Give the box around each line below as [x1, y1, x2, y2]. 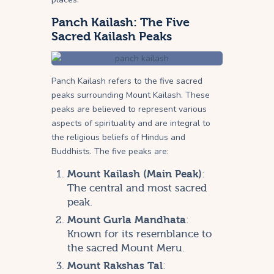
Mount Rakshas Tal [67, 259, 163, 272]
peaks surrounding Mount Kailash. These [51, 89, 210, 101]
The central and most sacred [67, 182, 207, 194]
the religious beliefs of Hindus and [51, 131, 185, 143]
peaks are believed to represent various [51, 103, 207, 115]
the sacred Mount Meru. [67, 242, 185, 254]
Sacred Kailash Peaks [51, 29, 172, 43]
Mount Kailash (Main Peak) [67, 168, 202, 180]
